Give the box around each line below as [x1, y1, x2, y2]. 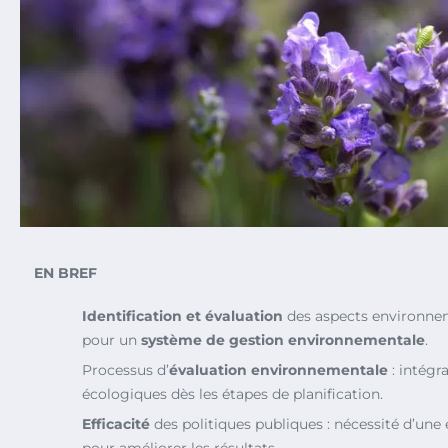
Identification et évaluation [82, 306, 283, 325]
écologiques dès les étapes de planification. [82, 384, 383, 403]
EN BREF [34, 263, 97, 282]
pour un [82, 330, 141, 349]
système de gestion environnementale [141, 330, 425, 349]
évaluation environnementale [169, 360, 388, 379]
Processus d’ [82, 360, 169, 379]
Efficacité [82, 414, 150, 433]
